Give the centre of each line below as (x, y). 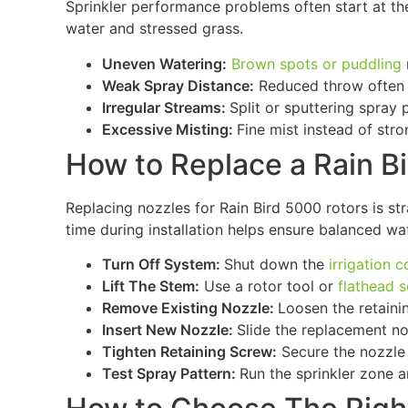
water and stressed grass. (154, 29)
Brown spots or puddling (316, 63)
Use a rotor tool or (268, 286)
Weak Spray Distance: (178, 85)
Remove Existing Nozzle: (189, 307)
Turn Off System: (163, 264)
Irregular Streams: (165, 107)
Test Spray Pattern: (170, 373)
